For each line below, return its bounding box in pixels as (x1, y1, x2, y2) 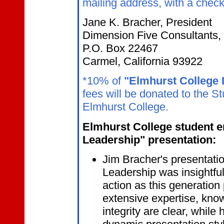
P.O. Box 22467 (82, 41, 158, 54)
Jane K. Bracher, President (82, 15, 212, 28)
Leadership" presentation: (82, 133, 216, 146)
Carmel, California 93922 (82, 54, 202, 67)
